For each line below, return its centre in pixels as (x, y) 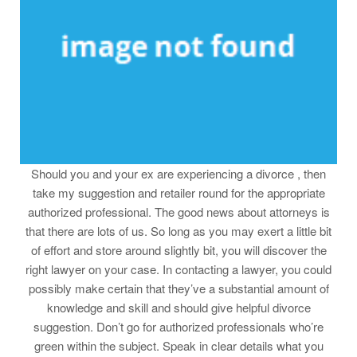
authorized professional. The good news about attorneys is (178, 211)
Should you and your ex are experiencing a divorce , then (178, 173)
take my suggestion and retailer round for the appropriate (178, 192)
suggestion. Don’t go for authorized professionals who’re (178, 326)
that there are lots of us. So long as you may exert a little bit (178, 230)
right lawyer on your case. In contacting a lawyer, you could (178, 269)
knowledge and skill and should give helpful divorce (178, 307)
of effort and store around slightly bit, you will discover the (178, 249)
